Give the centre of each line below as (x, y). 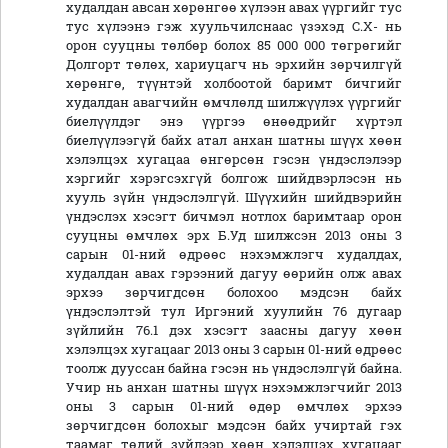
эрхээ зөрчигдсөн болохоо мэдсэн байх (234, 292)
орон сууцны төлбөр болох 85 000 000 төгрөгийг (234, 45)
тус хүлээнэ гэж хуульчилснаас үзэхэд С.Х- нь (234, 26)
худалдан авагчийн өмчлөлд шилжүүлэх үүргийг (234, 102)
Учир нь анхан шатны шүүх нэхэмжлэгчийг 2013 (234, 387)
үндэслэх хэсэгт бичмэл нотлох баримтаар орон (234, 216)
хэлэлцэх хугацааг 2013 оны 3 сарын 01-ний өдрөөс (234, 349)
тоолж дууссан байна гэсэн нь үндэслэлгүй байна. (234, 368)
